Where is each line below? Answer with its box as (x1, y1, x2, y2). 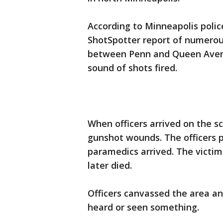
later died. (88, 159, 132, 171)
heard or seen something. (88, 201, 199, 213)
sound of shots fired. (88, 62, 177, 74)
